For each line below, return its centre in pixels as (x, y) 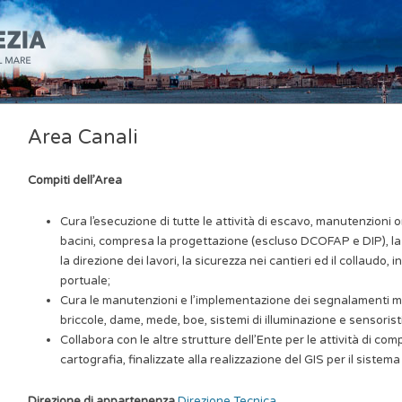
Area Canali (83, 137)
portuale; (85, 281)
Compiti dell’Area (75, 180)
